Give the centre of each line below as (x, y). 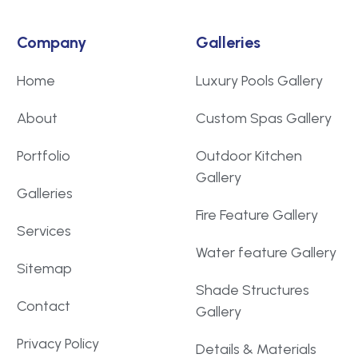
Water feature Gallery (266, 253)
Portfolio (44, 156)
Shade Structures (253, 290)
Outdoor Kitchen (249, 156)
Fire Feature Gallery (257, 215)
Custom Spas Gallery (264, 119)
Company (52, 43)
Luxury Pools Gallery (259, 81)
